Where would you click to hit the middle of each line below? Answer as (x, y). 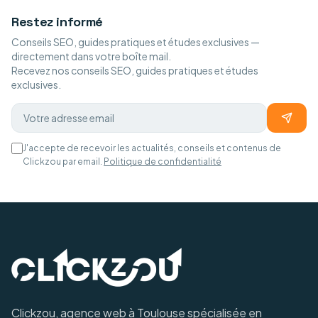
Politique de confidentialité (163, 161)
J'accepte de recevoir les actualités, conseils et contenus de (152, 148)
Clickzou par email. (62, 161)
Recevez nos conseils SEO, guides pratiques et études (135, 70)
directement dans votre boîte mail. (91, 56)
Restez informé (57, 22)
